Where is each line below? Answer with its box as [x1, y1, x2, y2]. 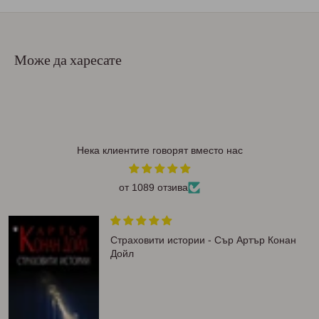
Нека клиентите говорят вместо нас [76, 145, 243, 157]
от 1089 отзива [119, 182, 188, 194]
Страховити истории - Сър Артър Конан [110, 234, 297, 246]
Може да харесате [14, 50, 122, 70]
